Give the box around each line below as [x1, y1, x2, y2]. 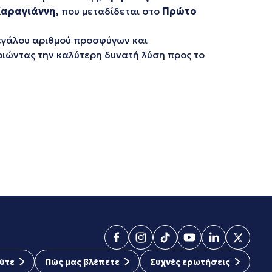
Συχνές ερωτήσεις [150, 256, 230, 267]
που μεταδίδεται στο [59, 5, 162, 17]
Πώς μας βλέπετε [45, 256, 120, 267]
